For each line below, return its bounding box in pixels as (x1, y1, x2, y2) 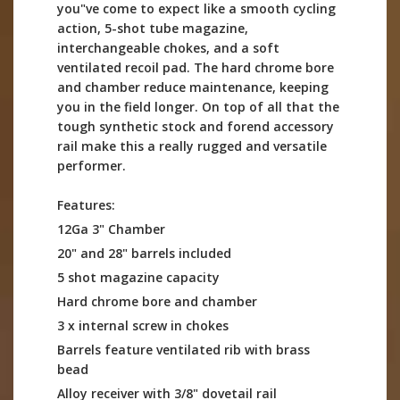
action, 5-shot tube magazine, (57, 19, 248, 37)
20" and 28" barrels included (57, 244, 231, 262)
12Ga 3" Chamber (57, 220, 165, 237)
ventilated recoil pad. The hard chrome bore (57, 58, 334, 76)
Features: (57, 196, 115, 213)
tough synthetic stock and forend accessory (57, 117, 334, 135)
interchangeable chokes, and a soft (57, 38, 279, 56)
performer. (57, 156, 126, 174)
